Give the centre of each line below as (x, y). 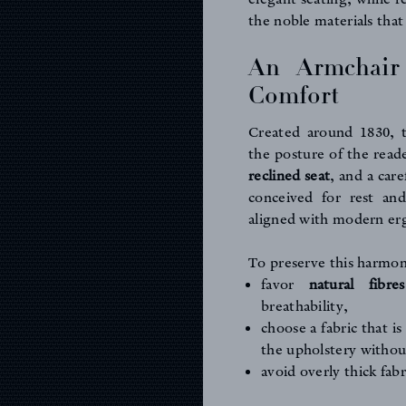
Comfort (294, 96)
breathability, (305, 308)
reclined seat (290, 177)
